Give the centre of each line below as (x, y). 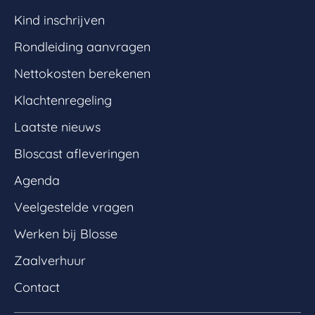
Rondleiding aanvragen (82, 46)
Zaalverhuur (50, 260)
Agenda (37, 180)
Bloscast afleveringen (77, 153)
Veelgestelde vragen (74, 207)
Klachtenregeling (63, 100)
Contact (37, 287)
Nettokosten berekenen (82, 73)
